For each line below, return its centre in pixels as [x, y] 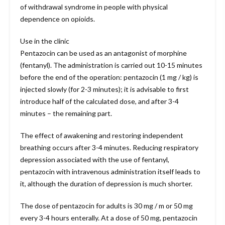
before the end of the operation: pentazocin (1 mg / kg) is [109, 77]
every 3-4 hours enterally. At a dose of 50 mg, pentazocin [109, 218]
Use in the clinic [45, 41]
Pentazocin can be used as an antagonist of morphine [103, 53]
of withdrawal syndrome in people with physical [94, 7]
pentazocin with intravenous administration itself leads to [110, 172]
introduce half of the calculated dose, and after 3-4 [99, 101]
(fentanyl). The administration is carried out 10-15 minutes [111, 65]
